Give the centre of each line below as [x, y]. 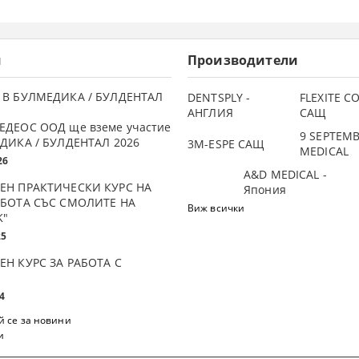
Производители [243, 61]
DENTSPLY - [219, 98]
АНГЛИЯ [210, 113]
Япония [265, 190]
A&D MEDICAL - [285, 175]
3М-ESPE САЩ [226, 143]
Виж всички [216, 208]
